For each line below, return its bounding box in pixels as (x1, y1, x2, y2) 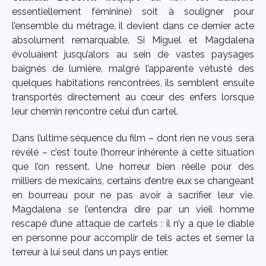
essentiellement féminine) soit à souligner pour (12, 5, 254, 17)
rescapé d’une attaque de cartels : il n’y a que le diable (12, 217, 254, 229)
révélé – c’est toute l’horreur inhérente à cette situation (12, 146, 254, 158)
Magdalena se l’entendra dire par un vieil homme (12, 203, 254, 215)
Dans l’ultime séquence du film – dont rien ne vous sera (12, 132, 254, 144)
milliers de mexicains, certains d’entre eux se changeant (12, 175, 254, 186)
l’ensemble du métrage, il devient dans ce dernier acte (12, 20, 254, 31)
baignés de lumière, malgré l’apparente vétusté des (12, 62, 254, 74)
